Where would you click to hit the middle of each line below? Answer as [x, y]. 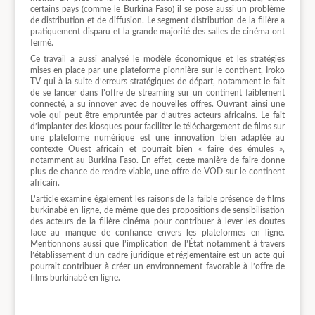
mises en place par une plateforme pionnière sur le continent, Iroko [157, 70]
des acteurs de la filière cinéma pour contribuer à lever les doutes [157, 221]
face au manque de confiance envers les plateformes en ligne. [157, 232]
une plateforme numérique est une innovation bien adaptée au [157, 137]
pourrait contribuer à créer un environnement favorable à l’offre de [157, 266]
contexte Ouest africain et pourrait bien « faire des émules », [157, 149]
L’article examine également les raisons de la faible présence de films [157, 199]
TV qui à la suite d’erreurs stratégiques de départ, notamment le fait [157, 81]
